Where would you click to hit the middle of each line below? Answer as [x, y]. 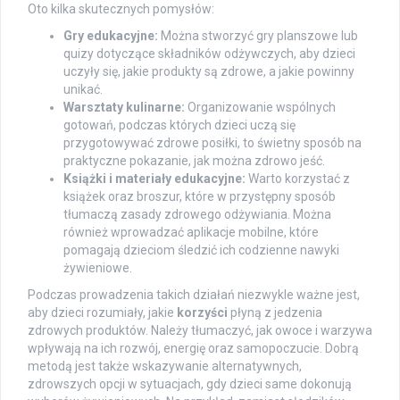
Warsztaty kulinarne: [124, 107]
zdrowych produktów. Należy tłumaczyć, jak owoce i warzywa [200, 330]
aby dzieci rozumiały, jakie [102, 312]
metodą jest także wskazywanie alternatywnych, [165, 366]
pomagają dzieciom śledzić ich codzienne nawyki [201, 250]
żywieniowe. [98, 267]
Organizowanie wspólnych [260, 107]
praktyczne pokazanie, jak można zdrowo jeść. [194, 160]
